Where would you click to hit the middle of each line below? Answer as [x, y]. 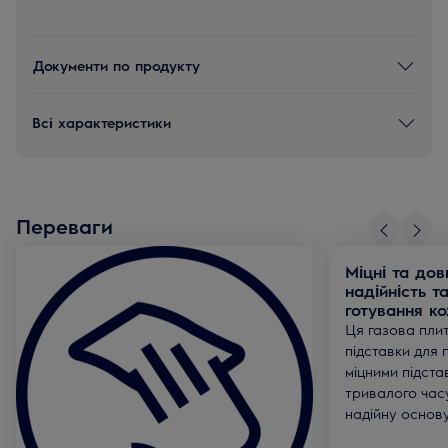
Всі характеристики [101, 121]
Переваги [64, 225]
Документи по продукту [116, 64]
